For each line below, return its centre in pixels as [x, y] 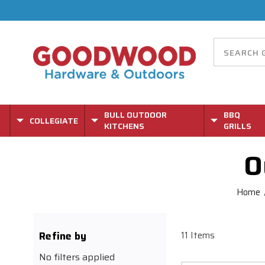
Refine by [63, 236]
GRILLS [237, 126]
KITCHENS [124, 126]
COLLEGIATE [54, 120]
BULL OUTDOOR [135, 115]
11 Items [198, 235]
